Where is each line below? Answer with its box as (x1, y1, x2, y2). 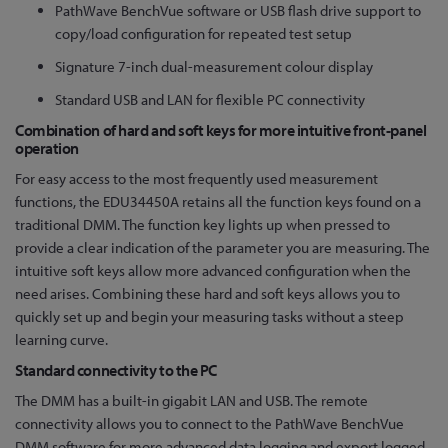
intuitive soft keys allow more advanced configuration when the (15, 260, 411, 280)
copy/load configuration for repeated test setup (55, 23, 352, 43)
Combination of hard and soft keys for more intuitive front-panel (15, 119, 427, 140)
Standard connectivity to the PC (15, 359, 218, 380)
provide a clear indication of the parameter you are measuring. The (15, 237, 430, 257)
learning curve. (15, 329, 108, 349)
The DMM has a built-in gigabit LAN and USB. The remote (15, 390, 368, 410)
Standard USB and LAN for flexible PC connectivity (55, 89, 365, 109)
